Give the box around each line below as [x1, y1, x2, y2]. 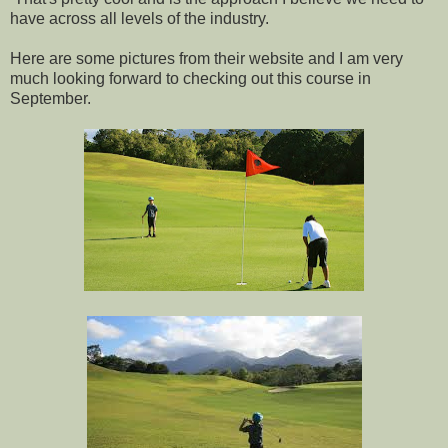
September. [10, 89, 91, 107]
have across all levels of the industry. [10, 9, 269, 27]
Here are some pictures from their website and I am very [10, 49, 403, 67]
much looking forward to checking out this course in [10, 69, 371, 87]
